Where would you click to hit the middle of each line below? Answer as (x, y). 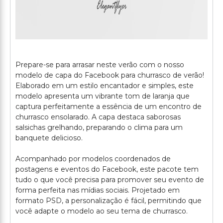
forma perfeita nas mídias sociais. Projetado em (98, 190)
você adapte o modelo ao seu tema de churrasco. (102, 211)
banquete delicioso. (49, 138)
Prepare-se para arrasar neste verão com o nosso (100, 65)
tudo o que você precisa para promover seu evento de (110, 180)
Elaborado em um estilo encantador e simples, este (105, 86)
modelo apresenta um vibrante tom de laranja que (103, 96)
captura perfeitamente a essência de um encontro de (109, 107)
